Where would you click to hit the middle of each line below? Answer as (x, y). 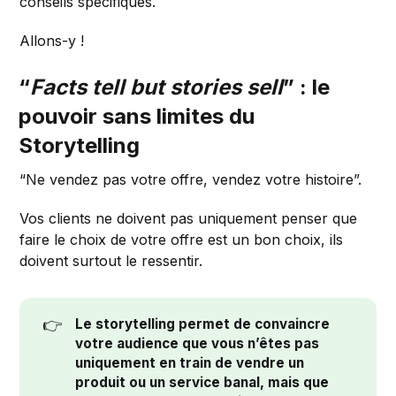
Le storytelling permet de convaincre (202, 324)
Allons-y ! (52, 40)
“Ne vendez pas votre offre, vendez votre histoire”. (191, 179)
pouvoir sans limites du (137, 116)
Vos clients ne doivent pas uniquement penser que (189, 218)
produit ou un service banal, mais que (202, 382)
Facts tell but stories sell (157, 87)
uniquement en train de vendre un (189, 362)
